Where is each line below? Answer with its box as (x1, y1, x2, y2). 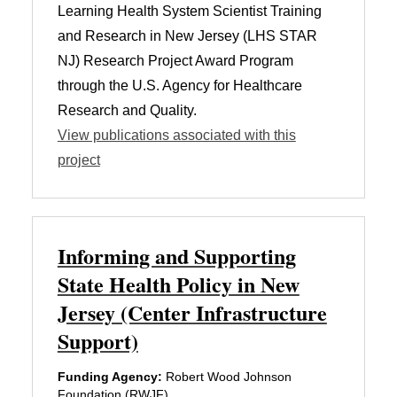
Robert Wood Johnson (161, 369, 292, 384)
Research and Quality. (57, 102, 197, 118)
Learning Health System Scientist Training (57, 3, 322, 19)
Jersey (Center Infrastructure (57, 296, 327, 328)
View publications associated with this (57, 127, 296, 143)
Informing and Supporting (57, 239, 296, 271)
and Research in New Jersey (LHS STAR (57, 27, 317, 43)
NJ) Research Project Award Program (57, 52, 293, 68)
